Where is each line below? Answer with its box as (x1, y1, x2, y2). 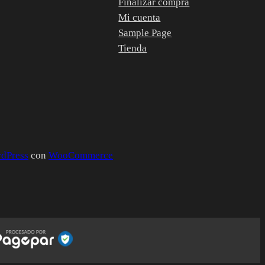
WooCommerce (49, 150, 113, 161)
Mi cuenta (118, 11, 161, 23)
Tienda (118, 42, 147, 54)
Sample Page (118, 27, 172, 38)
